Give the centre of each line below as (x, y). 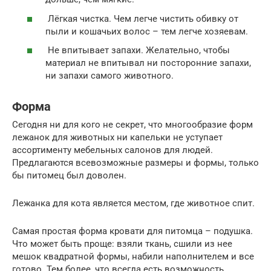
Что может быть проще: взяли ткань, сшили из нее (122, 244)
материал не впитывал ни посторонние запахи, (148, 63)
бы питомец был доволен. (69, 176)
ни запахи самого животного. (109, 76)
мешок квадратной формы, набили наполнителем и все (133, 257)
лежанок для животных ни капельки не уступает (117, 138)
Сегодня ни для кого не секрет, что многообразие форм (132, 125)
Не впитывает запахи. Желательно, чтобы (138, 51)
